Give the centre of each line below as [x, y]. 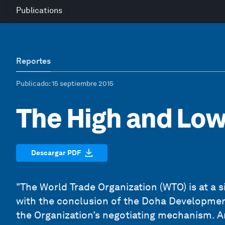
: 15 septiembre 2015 [81, 83]
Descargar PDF [56, 152]
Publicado [32, 83]
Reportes [33, 61]
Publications [39, 10]
